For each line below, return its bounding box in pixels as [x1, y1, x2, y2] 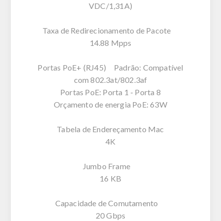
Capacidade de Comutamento [55, 198, 166, 208]
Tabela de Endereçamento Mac [57, 124, 164, 134]
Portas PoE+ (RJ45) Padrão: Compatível [37, 62, 184, 72]
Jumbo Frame [82, 161, 139, 171]
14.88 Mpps [89, 37, 132, 47]
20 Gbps [95, 210, 126, 220]
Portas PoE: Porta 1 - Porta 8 [60, 87, 161, 97]
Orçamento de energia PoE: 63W [54, 99, 167, 109]
